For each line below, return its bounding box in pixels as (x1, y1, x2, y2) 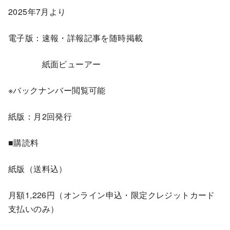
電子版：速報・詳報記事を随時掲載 (8, 31, 143, 44)
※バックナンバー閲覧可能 (8, 84, 106, 96)
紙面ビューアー (8, 57, 101, 70)
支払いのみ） (8, 202, 59, 215)
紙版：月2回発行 (8, 110, 72, 122)
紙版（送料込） (8, 162, 67, 175)
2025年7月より (8, 5, 66, 17)
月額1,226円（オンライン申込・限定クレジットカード (8, 188, 215, 201)
